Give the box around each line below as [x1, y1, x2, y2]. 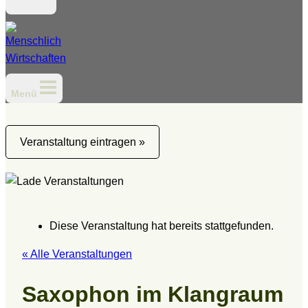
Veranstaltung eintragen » [20, 136, 145, 148]
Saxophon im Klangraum [22, 281, 283, 307]
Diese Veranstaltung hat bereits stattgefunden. [49, 220, 274, 232]
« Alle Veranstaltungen [22, 248, 132, 261]
